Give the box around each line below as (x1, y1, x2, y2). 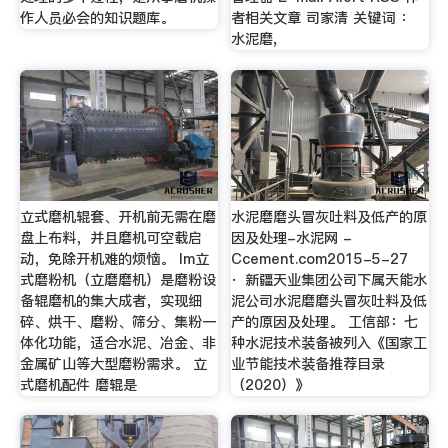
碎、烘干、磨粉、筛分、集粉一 (19, 311, 216, 332)
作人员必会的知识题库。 (19, 8, 174, 29)
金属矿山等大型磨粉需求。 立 (19, 353, 207, 374)
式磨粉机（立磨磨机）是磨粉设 (19, 269, 216, 290)
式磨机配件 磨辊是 (19, 374, 137, 395)
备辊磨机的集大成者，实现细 (19, 290, 202, 311)
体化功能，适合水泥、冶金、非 (19, 332, 216, 353)
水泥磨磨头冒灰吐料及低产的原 (231, 206, 428, 227)
